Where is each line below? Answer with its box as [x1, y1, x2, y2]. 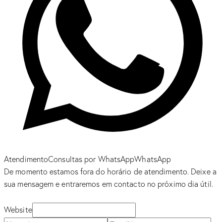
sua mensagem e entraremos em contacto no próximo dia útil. [4, 178, 213, 189]
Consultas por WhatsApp [48, 154, 135, 164]
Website [4, 204, 32, 215]
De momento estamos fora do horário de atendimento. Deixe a [4, 166, 217, 176]
